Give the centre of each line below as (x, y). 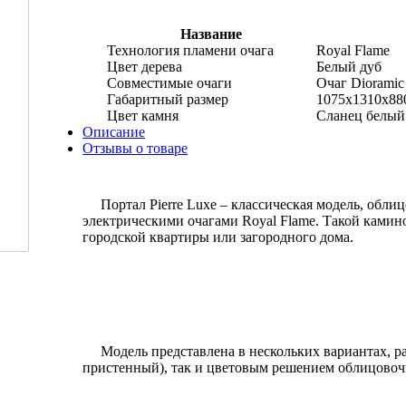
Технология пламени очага (190, 50)
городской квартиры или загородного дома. (218, 237)
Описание (114, 131)
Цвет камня (142, 115)
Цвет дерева (144, 66)
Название (212, 34)
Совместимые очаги (169, 82)
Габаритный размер (167, 99)
